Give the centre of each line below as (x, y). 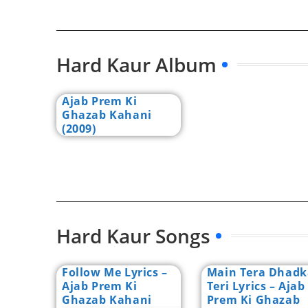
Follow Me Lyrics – (115, 272)
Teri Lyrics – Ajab (256, 286)
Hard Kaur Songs (133, 236)
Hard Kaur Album (136, 65)
